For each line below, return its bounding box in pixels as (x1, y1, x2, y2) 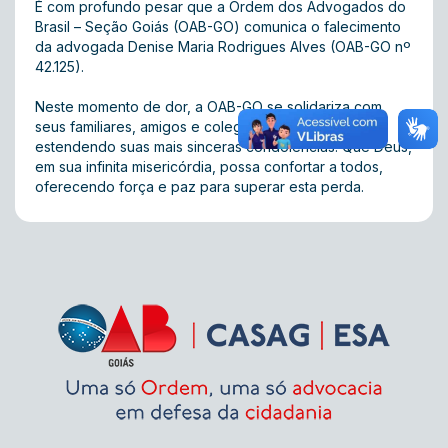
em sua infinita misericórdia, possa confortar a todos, (35, 158, 383, 175)
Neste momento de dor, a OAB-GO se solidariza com (35, 98, 382, 115)
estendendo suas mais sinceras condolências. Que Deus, (35, 138, 412, 155)
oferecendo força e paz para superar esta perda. (35, 178, 364, 195)
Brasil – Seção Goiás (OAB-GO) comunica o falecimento (35, 18, 401, 35)
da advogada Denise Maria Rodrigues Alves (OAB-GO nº (35, 38, 411, 55)
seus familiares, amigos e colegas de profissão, (35, 118, 349, 135)
